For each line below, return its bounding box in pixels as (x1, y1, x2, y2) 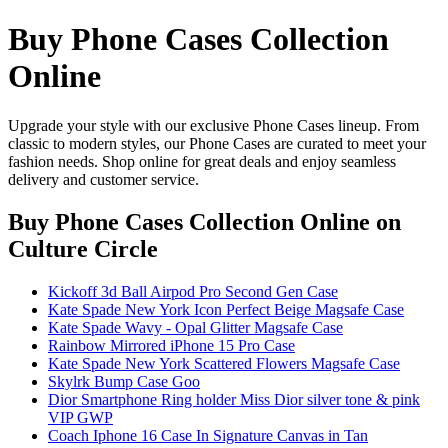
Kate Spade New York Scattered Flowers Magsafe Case (48, 354, 400, 372)
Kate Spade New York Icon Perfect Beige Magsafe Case (48, 300, 404, 318)
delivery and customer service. (8, 170, 199, 188)
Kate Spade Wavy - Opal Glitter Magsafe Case (48, 318, 343, 336)
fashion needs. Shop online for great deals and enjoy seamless (8, 152, 396, 170)
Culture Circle (8, 235, 158, 262)
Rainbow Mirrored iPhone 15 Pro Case (48, 336, 295, 354)
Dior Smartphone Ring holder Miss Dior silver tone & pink (48, 390, 420, 408)
